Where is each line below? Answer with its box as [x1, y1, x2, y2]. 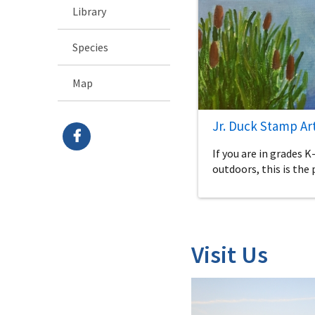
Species [72, 39, 108, 54]
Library [72, 4, 106, 18]
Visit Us [191, 239, 268, 269]
